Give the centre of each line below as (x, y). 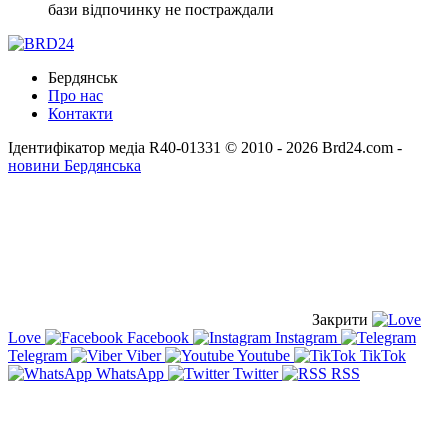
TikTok (381, 355)
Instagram (306, 337)
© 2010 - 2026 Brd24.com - (313, 147)
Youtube (264, 355)
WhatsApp (130, 373)
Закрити (340, 319)
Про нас (75, 95)
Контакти (80, 113)
